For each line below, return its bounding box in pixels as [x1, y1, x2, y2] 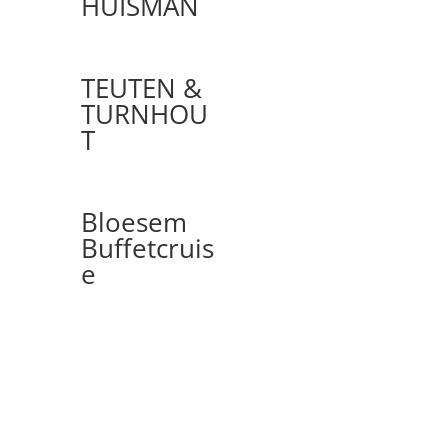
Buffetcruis [80, 229, 214, 266]
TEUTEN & [80, 69, 202, 106]
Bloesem [80, 203, 187, 240]
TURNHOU [80, 95, 208, 132]
